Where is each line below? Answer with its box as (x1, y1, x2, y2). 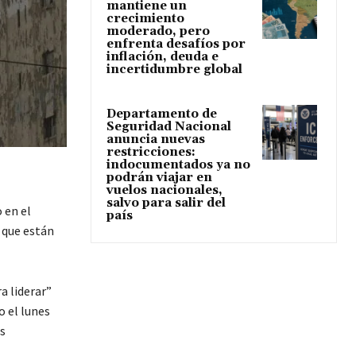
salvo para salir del (106, 195, 226, 211)
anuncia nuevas (106, 131, 205, 147)
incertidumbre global (106, 61, 242, 77)
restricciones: (106, 144, 195, 160)
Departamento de (106, 106, 217, 122)
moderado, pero (106, 23, 210, 39)
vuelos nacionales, (106, 182, 222, 198)
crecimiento (106, 10, 184, 26)
